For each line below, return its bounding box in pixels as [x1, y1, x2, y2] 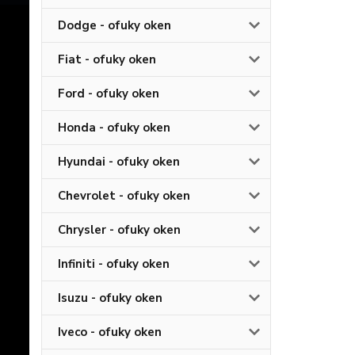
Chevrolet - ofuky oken [58, 187, 190, 204]
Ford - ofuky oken [58, 85, 159, 101]
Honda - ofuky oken [58, 119, 170, 136]
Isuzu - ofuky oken [58, 289, 162, 306]
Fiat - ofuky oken [58, 51, 156, 67]
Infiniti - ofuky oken [58, 255, 170, 272]
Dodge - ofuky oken [58, 17, 171, 33]
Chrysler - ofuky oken [58, 221, 181, 238]
